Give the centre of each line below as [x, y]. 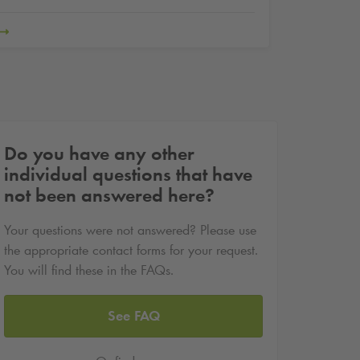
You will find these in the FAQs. [89, 270]
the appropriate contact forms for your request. [131, 250]
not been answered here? [109, 195]
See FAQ [133, 315]
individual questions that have [128, 174]
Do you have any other [99, 153]
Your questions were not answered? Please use [130, 230]
